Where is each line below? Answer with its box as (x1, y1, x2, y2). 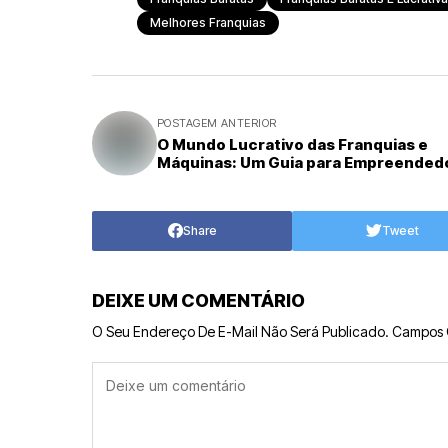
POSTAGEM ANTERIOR (157, 115, 277, 130)
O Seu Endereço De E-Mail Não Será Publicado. (92, 322, 389, 340)
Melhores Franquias (150, 14, 266, 30)
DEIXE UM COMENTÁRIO (92, 289, 305, 311)
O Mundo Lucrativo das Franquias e (157, 134, 428, 154)
